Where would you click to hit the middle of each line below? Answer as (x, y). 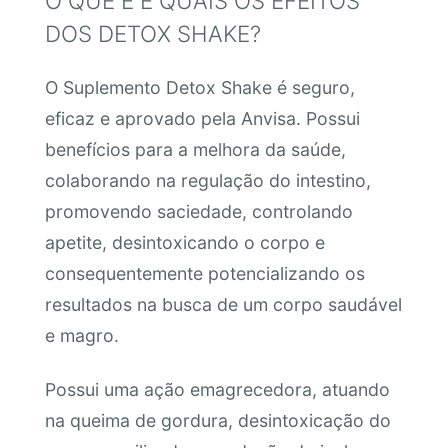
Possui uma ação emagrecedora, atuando (217, 389)
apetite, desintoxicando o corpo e (184, 243)
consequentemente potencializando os (204, 274)
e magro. (81, 336)
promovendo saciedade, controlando (198, 212)
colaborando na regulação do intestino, (207, 181)
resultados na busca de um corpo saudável (223, 305)
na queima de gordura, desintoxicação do (217, 420)
